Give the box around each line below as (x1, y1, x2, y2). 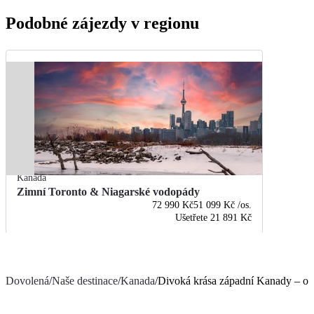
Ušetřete (175, 212, 208, 224)
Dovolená (6, 275, 49, 287)
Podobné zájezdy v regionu (6, 14, 199, 33)
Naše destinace (52, 275, 118, 287)
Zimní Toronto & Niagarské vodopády (17, 186, 200, 198)
